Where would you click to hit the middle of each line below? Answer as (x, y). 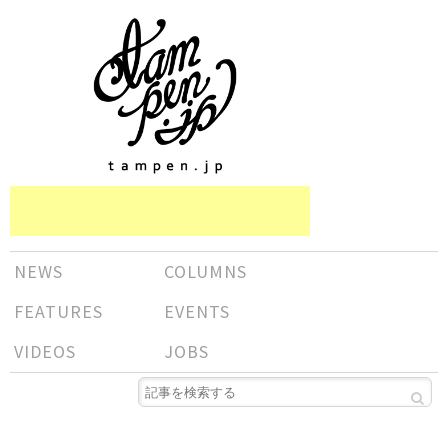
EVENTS (197, 311)
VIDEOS (45, 351)
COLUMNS (205, 271)
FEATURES (58, 311)
